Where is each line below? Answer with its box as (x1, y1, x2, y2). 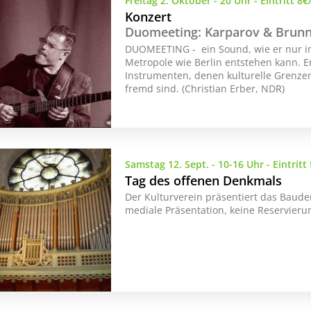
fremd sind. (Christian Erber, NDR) (125, 81, 285, 95)
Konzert (125, 8, 172, 25)
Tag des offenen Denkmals (125, 172, 283, 190)
